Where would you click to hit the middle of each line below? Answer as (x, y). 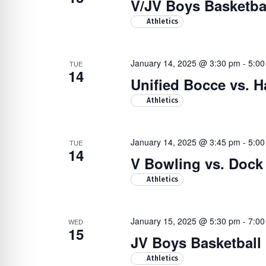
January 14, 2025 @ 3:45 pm (185, 142)
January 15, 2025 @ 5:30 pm (185, 221)
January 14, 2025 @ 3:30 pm (185, 63)
